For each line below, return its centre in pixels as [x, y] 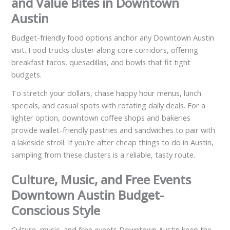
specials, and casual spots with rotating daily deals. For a [109, 105]
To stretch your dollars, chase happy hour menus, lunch [107, 93]
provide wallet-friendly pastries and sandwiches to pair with [113, 130]
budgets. [27, 75]
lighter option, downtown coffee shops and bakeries [101, 117]
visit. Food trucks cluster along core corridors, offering [105, 50]
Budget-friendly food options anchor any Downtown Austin [113, 38]
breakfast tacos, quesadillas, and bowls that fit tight [101, 62]
